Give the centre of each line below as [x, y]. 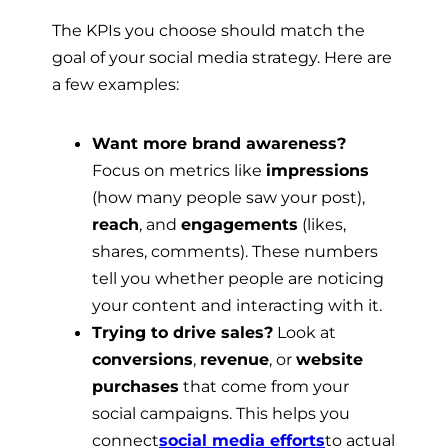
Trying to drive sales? [182, 332]
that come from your [264, 386]
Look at [304, 332]
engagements [239, 224]
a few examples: [115, 84]
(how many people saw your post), [228, 197]
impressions [317, 170]
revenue [234, 359]
